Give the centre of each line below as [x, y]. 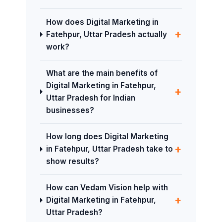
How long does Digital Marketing [107, 137]
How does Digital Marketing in [102, 22]
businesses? [70, 111]
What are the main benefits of [102, 73]
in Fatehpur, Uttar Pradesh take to [109, 149]
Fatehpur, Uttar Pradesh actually [106, 34]
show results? [72, 162]
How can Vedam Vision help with [107, 188]
